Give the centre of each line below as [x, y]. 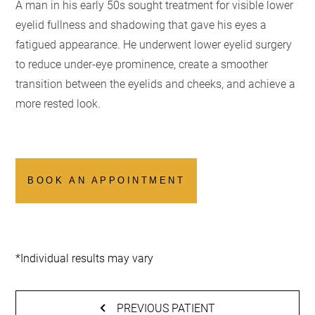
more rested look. [58, 103]
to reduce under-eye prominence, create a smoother [142, 63]
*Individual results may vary [85, 257]
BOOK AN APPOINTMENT [107, 181]
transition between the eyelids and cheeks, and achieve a [156, 83]
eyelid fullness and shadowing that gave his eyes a [141, 24]
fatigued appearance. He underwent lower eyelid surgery [154, 44]
